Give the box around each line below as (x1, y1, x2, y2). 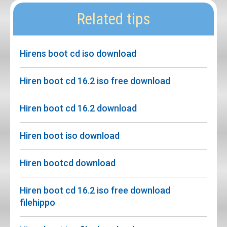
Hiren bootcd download (20, 158, 116, 169)
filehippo (20, 197, 55, 208)
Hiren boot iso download (20, 130, 120, 141)
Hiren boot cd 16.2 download (20, 103, 137, 114)
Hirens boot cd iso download (20, 48, 136, 59)
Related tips (77, 10, 150, 29)
